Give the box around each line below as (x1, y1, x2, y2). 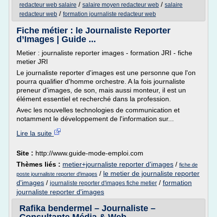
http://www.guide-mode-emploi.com (35, 149, 143, 157)
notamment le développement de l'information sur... (16, 115, 174, 123)
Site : (16, 149, 35, 157)
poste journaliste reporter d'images (16, 171, 97, 177)
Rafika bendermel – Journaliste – (19, 203, 155, 213)
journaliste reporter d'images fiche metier (50, 180, 157, 186)
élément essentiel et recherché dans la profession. (16, 95, 171, 103)
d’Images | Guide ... (16, 34, 96, 44)
